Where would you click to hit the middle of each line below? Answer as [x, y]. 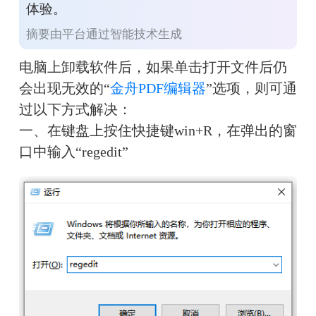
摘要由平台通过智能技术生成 [104, 35]
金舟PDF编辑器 [158, 89]
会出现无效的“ [64, 89]
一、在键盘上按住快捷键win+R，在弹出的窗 [158, 131]
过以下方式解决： [75, 110]
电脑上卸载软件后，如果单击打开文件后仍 [153, 67]
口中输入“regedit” [73, 152]
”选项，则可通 [251, 89]
